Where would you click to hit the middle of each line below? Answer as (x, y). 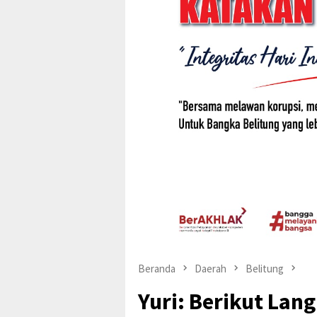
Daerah (211, 268)
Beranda (157, 268)
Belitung (265, 268)
